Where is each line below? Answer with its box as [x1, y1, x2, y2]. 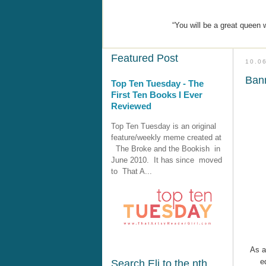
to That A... [111, 166, 152, 176]
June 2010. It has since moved [111, 155, 222, 164]
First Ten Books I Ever [111, 89, 202, 100]
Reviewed [111, 100, 151, 111]
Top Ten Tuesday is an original [111, 121, 216, 131]
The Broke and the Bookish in [111, 144, 220, 153]
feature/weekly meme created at [111, 132, 221, 142]
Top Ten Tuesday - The [111, 78, 204, 88]
